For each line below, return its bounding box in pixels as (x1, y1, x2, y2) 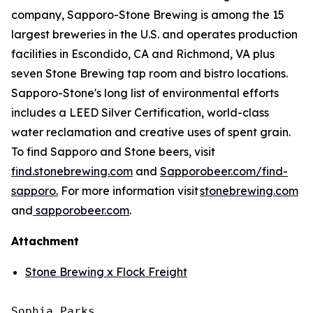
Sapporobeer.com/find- (160, 164, 288, 178)
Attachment (11, 234, 79, 248)
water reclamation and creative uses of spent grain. (11, 125, 291, 139)
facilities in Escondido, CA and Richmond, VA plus (11, 47, 275, 61)
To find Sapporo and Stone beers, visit (11, 145, 215, 159)
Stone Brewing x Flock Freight (25, 265, 187, 279)
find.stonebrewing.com (11, 164, 133, 178)
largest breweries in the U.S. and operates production (11, 27, 298, 41)
